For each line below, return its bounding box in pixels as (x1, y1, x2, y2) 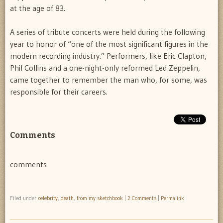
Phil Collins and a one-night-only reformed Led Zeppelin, (10, 62, 200, 73)
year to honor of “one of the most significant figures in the (10, 38, 208, 49)
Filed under (10, 195, 38, 202)
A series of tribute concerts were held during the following (10, 26, 205, 37)
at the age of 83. (10, 2, 65, 13)
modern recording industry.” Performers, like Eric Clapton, (10, 50, 207, 61)
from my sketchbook (77, 195, 123, 202)
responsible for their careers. (10, 86, 108, 97)
